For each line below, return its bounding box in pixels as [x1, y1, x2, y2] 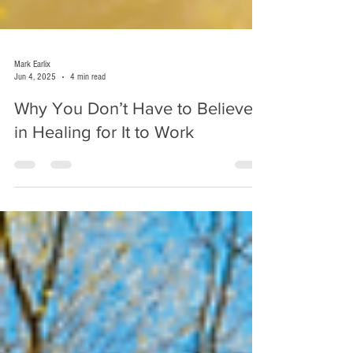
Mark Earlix [14, 91, 50, 101]
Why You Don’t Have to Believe [14, 131, 253, 149]
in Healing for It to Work [14, 154, 194, 173]
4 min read [70, 103, 106, 113]
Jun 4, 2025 [14, 103, 56, 113]
